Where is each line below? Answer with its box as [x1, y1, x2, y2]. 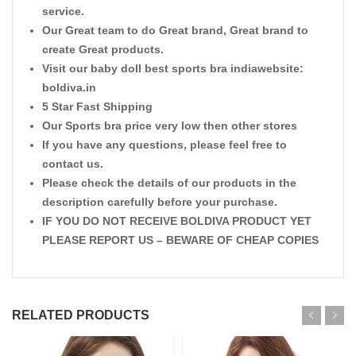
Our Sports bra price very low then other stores [42, 119, 297, 133]
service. [42, 5, 84, 18]
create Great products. [42, 43, 164, 56]
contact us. [42, 157, 103, 171]
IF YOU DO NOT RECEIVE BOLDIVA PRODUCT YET [42, 215, 311, 228]
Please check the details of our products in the [42, 176, 296, 190]
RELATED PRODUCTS [12, 308, 149, 323]
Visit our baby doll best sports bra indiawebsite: [42, 62, 304, 75]
